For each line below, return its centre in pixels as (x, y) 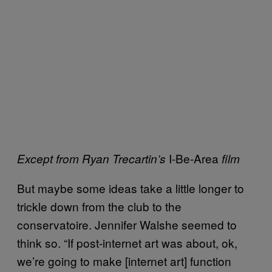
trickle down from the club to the (99, 206)
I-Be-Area (195, 158)
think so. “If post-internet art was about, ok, (127, 243)
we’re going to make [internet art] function (124, 261)
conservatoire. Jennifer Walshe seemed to (127, 225)
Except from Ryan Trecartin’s (93, 159)
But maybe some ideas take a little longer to (131, 188)
